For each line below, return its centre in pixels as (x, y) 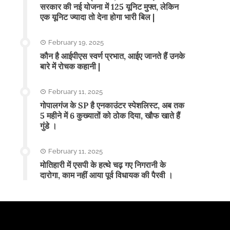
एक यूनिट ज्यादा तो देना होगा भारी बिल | (98, 17)
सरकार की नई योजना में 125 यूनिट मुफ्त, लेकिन (110, 6)
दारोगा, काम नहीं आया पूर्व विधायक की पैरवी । (107, 175)
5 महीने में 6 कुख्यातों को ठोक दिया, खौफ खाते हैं (110, 115)
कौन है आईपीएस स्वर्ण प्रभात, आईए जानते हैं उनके (113, 56)
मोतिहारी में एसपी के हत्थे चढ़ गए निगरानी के (103, 165)
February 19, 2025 (76, 42)
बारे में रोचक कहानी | (70, 66)
